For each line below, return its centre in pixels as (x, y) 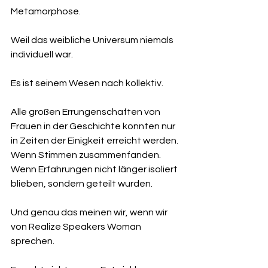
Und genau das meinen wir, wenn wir (90, 212)
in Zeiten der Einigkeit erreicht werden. (95, 140)
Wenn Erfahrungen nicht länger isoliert (95, 169)
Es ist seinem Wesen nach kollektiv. (87, 83)
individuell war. (42, 54)
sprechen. (33, 241)
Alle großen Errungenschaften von (86, 112)
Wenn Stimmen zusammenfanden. (87, 155)
